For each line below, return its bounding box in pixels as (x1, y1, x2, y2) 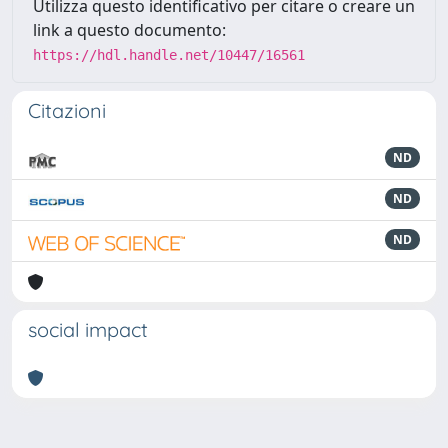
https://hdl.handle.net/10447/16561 (33, 47, 305, 64)
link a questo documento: (33, 19, 226, 42)
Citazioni (28, 98, 106, 124)
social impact (28, 317, 148, 343)
